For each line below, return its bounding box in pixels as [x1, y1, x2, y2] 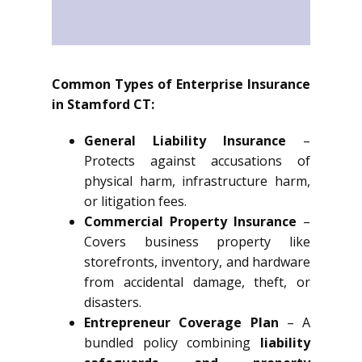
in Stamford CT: [52, 95, 154, 113]
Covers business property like [84, 233, 310, 250]
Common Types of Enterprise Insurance [52, 75, 310, 93]
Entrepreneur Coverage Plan [84, 314, 279, 331]
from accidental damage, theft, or [84, 273, 310, 291]
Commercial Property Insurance [84, 213, 297, 230]
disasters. [84, 293, 141, 311]
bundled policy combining [84, 334, 260, 351]
